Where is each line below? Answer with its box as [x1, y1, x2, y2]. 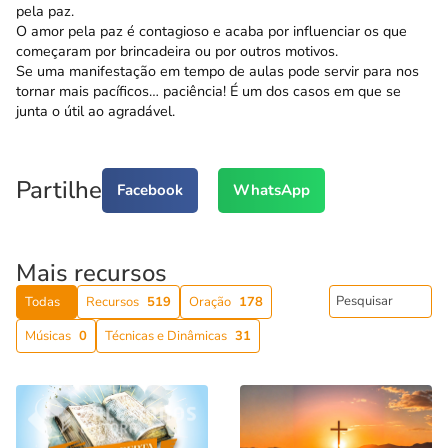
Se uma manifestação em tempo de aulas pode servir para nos [16, 61, 419, 82]
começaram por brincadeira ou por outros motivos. [16, 41, 338, 62]
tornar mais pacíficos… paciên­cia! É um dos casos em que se [16, 81, 401, 102]
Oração [189, 292, 231, 311]
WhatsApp [233, 180, 310, 201]
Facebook [117, 180, 183, 201]
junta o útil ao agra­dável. [16, 101, 175, 122]
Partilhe [16, 174, 102, 207]
